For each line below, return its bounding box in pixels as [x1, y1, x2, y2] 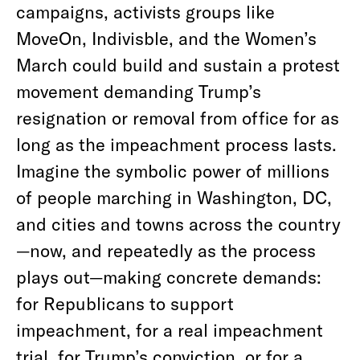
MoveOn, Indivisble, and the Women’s [16, 27, 317, 48]
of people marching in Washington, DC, [16, 186, 332, 207]
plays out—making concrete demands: [16, 266, 321, 287]
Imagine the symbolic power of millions [16, 160, 329, 181]
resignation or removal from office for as [16, 107, 339, 128]
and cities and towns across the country [16, 213, 341, 234]
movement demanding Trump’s [16, 80, 261, 101]
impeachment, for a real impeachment [16, 319, 323, 340]
